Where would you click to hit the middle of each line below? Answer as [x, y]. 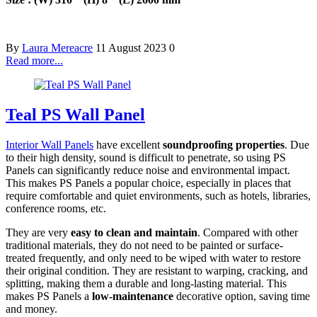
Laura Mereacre [57, 48]
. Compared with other [248, 232]
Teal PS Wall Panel [75, 114]
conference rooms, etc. [56, 208]
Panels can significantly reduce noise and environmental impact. [148, 170]
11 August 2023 [132, 48]
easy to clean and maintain [134, 232]
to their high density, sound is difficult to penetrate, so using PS [146, 157]
